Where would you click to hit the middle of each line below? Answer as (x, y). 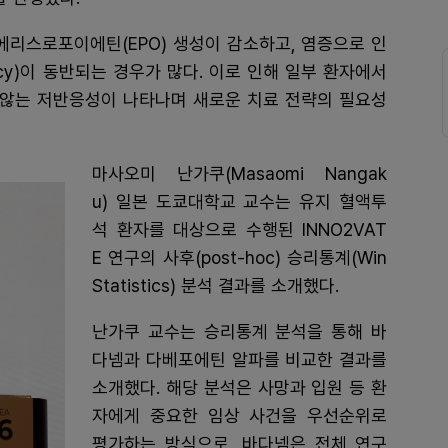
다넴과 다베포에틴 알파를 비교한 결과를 (239, 359)
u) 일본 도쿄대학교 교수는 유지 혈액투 (239, 201)
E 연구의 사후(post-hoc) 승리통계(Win (239, 257)
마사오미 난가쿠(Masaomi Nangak (239, 173)
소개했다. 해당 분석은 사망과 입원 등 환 (239, 387)
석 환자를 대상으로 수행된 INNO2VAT (239, 229)
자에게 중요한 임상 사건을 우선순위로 (239, 415)
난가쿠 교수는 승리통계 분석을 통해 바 (239, 331)
